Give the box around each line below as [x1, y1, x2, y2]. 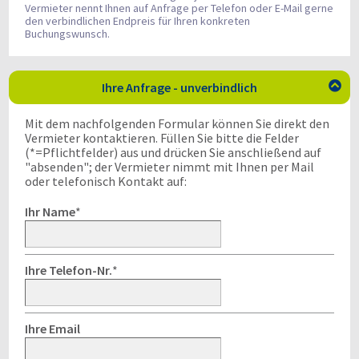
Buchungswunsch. [25, 26, 110, 41]
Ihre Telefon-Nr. [25, 262, 112, 278]
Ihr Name [25, 204, 75, 220]
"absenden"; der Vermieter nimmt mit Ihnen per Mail [25, 159, 314, 175]
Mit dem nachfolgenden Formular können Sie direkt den [25, 115, 329, 131]
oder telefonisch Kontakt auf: [25, 173, 187, 189]
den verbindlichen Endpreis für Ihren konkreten [25, 14, 250, 28]
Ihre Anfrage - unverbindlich [102, 79, 257, 95]
